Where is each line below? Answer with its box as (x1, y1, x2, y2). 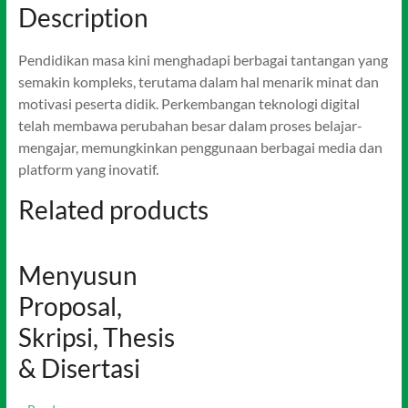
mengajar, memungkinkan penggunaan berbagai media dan (17, 138, 382, 156)
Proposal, (17, 291, 122, 321)
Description (17, 2, 148, 33)
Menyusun (17, 260, 138, 291)
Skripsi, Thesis (17, 321, 175, 352)
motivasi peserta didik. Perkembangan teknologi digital (17, 95, 360, 112)
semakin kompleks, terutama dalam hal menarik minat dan (17, 73, 379, 90)
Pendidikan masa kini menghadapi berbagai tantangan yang (17, 51, 388, 68)
